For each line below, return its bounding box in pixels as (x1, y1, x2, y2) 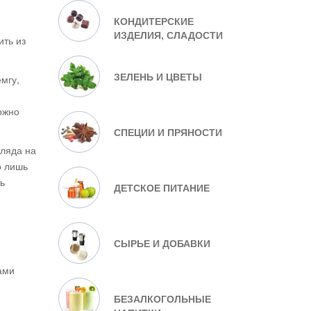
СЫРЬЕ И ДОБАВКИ (113, 236, 210, 250)
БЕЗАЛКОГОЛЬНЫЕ (113, 292, 211, 305)
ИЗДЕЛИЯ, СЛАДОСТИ (113, 28, 223, 42)
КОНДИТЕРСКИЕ (113, 14, 194, 28)
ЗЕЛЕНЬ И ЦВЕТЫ (113, 69, 202, 83)
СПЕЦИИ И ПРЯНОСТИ (113, 125, 222, 139)
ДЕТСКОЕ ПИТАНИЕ (113, 180, 210, 194)
